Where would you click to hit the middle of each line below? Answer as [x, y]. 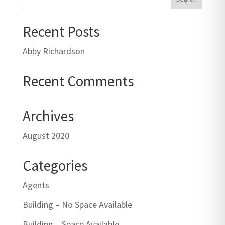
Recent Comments [78, 81]
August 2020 [46, 135]
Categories [55, 165]
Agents [36, 185]
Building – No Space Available [77, 204]
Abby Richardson [53, 51]
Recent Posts [61, 31]
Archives [48, 116]
